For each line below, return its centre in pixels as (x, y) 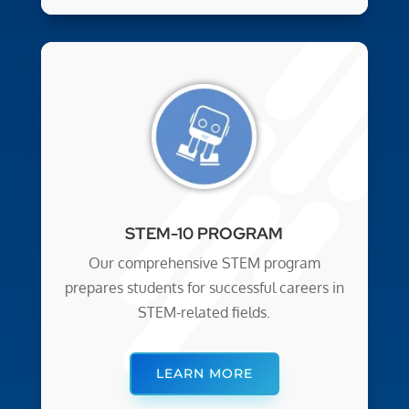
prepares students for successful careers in (204, 287)
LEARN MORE (204, 373)
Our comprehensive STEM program (204, 262)
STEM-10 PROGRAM (204, 233)
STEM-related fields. (204, 312)
